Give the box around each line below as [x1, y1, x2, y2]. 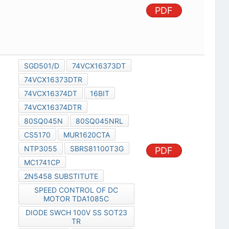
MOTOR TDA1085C [43, 194, 109, 203]
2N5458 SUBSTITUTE [24, 172, 98, 181]
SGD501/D [24, 61, 59, 71]
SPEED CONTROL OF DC [34, 186, 119, 195]
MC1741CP [24, 158, 60, 167]
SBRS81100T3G [70, 144, 124, 153]
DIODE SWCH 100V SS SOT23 [25, 208, 127, 217]
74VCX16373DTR [24, 75, 82, 84]
